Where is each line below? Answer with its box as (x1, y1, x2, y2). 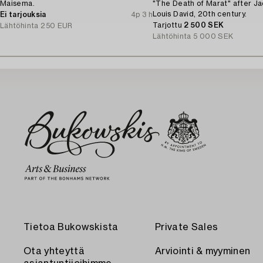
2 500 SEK (184, 21, 224, 29)
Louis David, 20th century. (153, 10, 247, 18)
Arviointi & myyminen (155, 247, 251, 256)
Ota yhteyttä (23, 247, 85, 256)
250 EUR (41, 22, 73, 29)
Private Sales (155, 222, 218, 232)
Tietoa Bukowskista (23, 222, 119, 232)
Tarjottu (153, 21, 184, 29)
